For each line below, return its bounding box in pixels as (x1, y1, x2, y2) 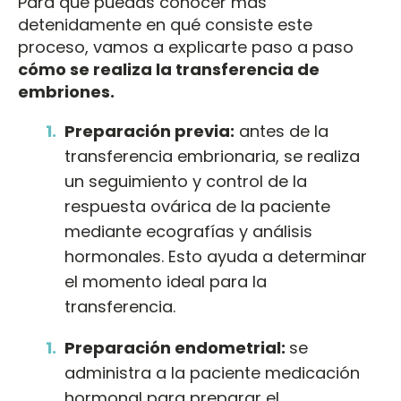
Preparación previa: (64, 120, 235, 142)
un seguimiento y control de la (64, 170, 307, 192)
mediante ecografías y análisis (64, 220, 312, 243)
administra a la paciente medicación (64, 362, 360, 384)
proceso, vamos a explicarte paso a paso (18, 36, 354, 58)
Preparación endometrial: (64, 337, 289, 359)
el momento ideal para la (64, 270, 267, 293)
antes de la (235, 120, 328, 142)
